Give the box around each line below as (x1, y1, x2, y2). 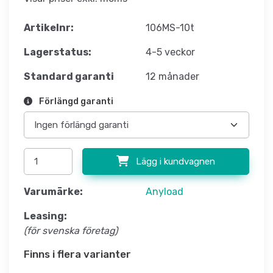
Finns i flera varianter (24, 248, 131, 261)
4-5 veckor (146, 46, 195, 58)
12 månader (146, 71, 199, 83)
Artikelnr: (24, 22, 74, 34)
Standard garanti (24, 71, 114, 83)
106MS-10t (146, 22, 194, 34)
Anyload (146, 186, 183, 198)
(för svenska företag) (24, 225, 118, 237)
